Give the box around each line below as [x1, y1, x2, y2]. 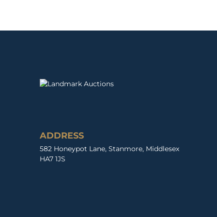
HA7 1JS [40, 154, 65, 163]
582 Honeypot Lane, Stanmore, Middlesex [40, 144, 179, 153]
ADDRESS [40, 130, 84, 140]
